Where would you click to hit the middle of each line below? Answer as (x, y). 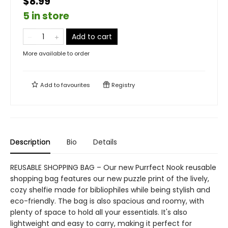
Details (105, 142)
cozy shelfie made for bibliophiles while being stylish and (110, 190)
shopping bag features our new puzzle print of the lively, (110, 179)
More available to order (56, 53)
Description (30, 142)
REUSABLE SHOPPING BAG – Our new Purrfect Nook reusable (113, 167)
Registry (122, 85)
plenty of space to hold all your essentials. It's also (99, 212)
